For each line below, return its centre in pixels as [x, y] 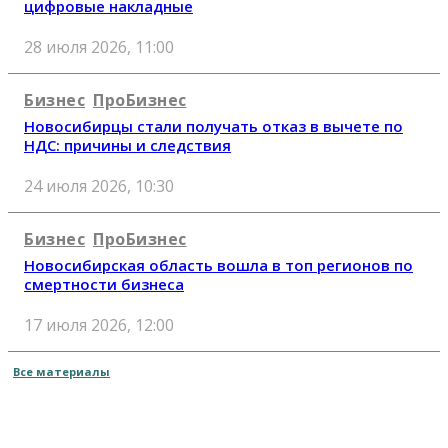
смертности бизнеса [104, 284]
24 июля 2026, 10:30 [99, 186]
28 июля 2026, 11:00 [99, 47]
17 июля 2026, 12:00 [99, 325]
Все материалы [61, 372]
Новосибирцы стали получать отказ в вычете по [213, 126]
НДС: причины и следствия [127, 145]
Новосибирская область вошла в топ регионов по [218, 265]
